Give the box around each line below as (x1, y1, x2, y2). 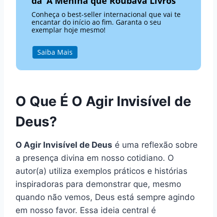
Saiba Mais (37, 47, 73, 57)
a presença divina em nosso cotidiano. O (15, 153, 174, 163)
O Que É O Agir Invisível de (15, 93, 191, 110)
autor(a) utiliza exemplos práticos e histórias (15, 166, 187, 176)
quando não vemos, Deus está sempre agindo (15, 192, 195, 202)
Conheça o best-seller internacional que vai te (31, 10, 181, 19)
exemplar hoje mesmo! (31, 25, 106, 35)
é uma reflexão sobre (112, 140, 198, 150)
